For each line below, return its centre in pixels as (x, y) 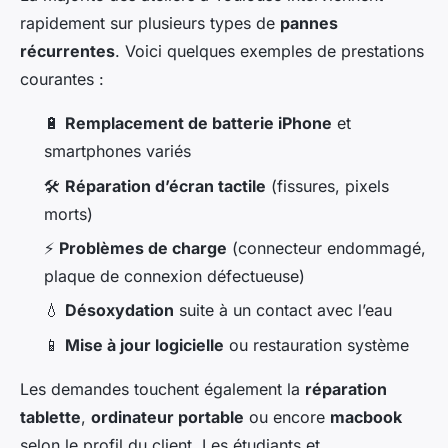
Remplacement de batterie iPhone (198, 123)
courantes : (62, 79)
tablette (50, 416)
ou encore (287, 416)
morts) (68, 213)
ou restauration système (316, 344)
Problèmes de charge (143, 247)
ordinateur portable (167, 416)
